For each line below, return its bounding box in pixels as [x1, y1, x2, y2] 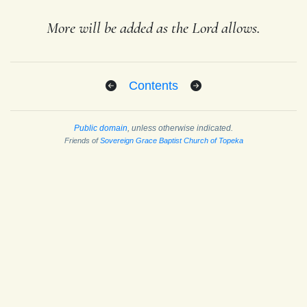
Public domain [74, 123, 127, 133]
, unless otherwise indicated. [127, 123, 233, 133]
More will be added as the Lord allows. [47, 18, 260, 38]
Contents [129, 78, 178, 93]
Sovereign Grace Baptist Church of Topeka [99, 136, 243, 145]
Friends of [64, 136, 100, 145]
